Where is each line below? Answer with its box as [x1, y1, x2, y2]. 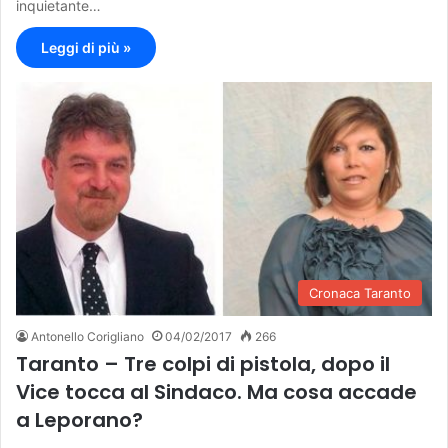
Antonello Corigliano [31, 329, 144, 345]
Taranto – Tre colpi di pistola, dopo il [16, 350, 390, 379]
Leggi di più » [41, 38, 131, 56]
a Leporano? [16, 406, 143, 435]
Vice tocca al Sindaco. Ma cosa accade [16, 378, 417, 407]
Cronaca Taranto [309, 285, 411, 302]
